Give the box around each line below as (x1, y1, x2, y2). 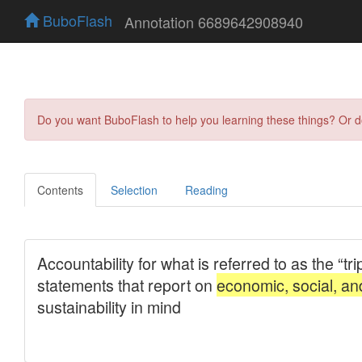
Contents (37, 181, 83, 198)
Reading (185, 181, 228, 198)
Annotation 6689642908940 (124, 11, 303, 32)
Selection (111, 181, 158, 198)
